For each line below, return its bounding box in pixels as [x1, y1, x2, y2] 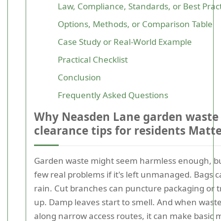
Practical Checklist [58, 54, 128, 65]
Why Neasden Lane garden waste [34, 109, 219, 124]
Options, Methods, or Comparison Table [58, 18, 213, 30]
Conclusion [58, 72, 101, 83]
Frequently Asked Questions [58, 89, 168, 101]
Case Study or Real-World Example [58, 36, 192, 47]
